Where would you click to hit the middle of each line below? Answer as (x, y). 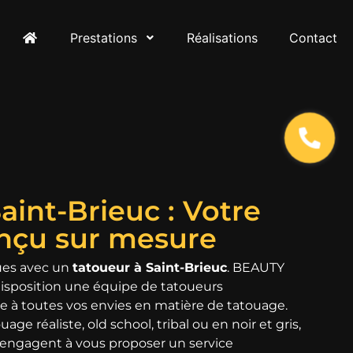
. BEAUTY (256, 267)
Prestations (104, 38)
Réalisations (222, 38)
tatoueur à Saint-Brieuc (150, 267)
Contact (313, 38)
